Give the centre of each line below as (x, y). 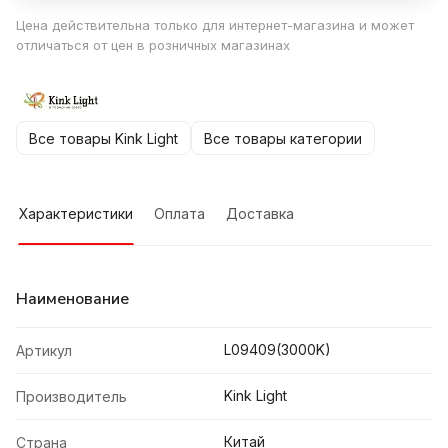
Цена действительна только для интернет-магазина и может (215, 25)
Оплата (179, 214)
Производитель (71, 397)
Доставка (260, 214)
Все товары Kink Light (103, 138)
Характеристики (76, 214)
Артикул (44, 351)
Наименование (72, 299)
